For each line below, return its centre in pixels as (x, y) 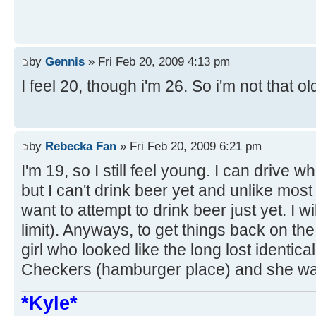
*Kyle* (49, 304)
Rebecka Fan (81, 146)
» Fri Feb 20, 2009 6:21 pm (189, 146)
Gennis (65, 62)
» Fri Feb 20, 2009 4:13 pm (157, 62)
